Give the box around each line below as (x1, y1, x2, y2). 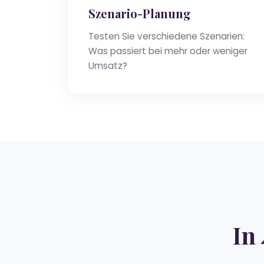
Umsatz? (88, 60, 127, 72)
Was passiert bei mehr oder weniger (88, 45, 247, 58)
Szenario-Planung (88, 5, 191, 22)
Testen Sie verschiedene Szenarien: (88, 30, 245, 43)
